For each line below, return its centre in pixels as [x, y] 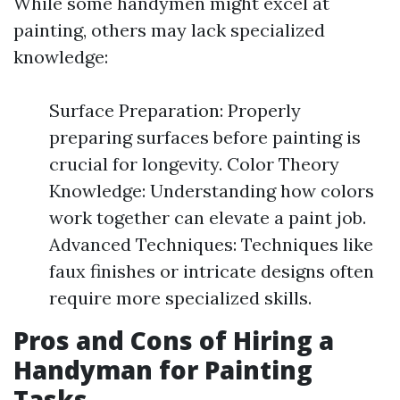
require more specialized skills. [180, 298]
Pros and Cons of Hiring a [174, 340]
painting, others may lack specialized [169, 30]
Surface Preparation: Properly [175, 110]
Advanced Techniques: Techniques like [211, 244]
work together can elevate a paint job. [208, 217]
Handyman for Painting [163, 370]
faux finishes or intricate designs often [212, 271]
